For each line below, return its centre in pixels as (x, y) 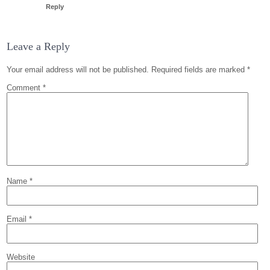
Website (21, 257)
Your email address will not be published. (78, 69)
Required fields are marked (199, 69)
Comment (25, 87)
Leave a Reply (39, 46)
